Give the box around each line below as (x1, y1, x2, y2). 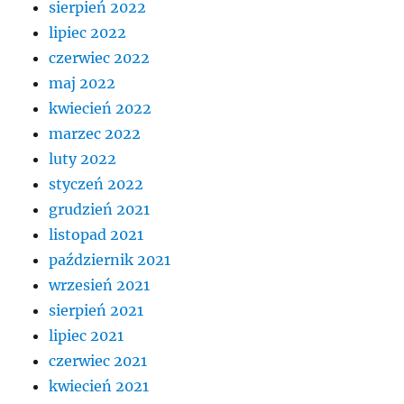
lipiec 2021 (49, 326, 124, 344)
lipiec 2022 (49, 23, 127, 41)
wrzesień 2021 (49, 276, 151, 294)
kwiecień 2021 (49, 377, 150, 395)
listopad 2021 (49, 225, 144, 243)
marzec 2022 (49, 124, 142, 142)
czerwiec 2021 (49, 352, 148, 370)
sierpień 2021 (49, 301, 144, 319)
